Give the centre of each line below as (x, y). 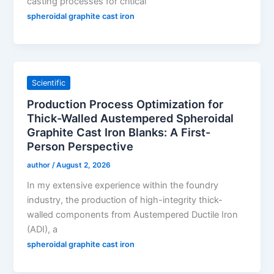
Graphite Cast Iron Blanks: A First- (119, 132)
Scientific (49, 83)
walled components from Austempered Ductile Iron (133, 214)
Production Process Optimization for (125, 104)
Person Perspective (80, 146)
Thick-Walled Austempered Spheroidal (131, 118)
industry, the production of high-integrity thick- (125, 200)
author (40, 165)
